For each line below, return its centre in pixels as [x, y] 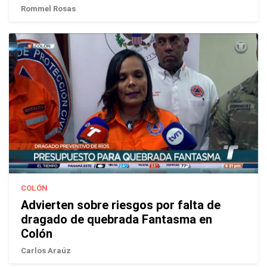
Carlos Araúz [46, 250]
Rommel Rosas [48, 8]
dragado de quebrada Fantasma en [117, 219]
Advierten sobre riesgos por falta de [121, 205]
